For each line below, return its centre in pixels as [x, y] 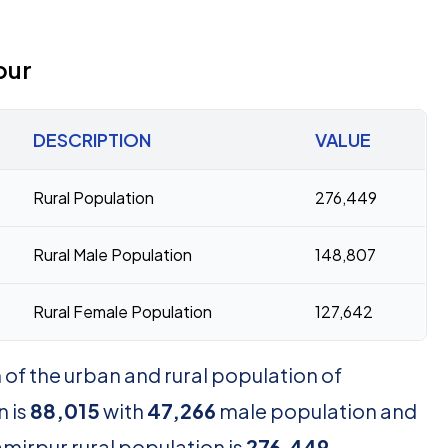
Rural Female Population [122, 311]
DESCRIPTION [92, 139]
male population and [316, 410]
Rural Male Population [112, 254]
